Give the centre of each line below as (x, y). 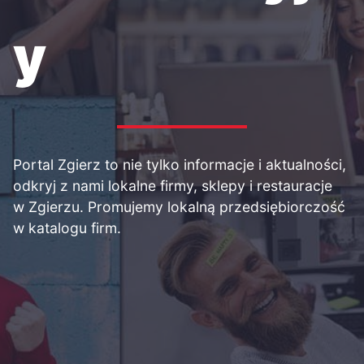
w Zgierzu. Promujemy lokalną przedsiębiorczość (179, 207)
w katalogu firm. (67, 228)
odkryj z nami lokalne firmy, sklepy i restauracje (173, 186)
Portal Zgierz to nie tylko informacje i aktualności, (180, 165)
